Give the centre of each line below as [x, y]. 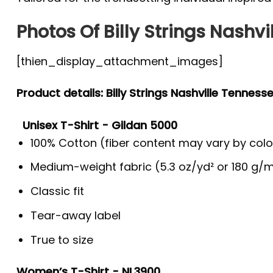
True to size [62, 239]
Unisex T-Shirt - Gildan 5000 [100, 125]
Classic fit [58, 191]
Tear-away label [76, 215]
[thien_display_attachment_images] [120, 61]
